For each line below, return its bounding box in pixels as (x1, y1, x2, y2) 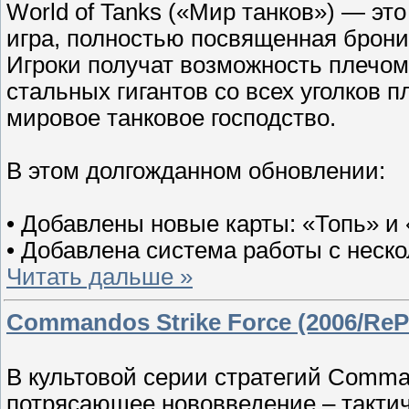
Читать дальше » (6, 263, 193, 289)
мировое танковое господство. (6, 104, 336, 131)
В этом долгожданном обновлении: (6, 157, 385, 184)
